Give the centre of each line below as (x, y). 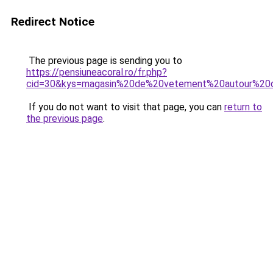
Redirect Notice (53, 22)
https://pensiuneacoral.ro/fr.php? (97, 72)
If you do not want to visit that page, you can (125, 107)
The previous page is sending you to (104, 61)
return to (243, 107)
